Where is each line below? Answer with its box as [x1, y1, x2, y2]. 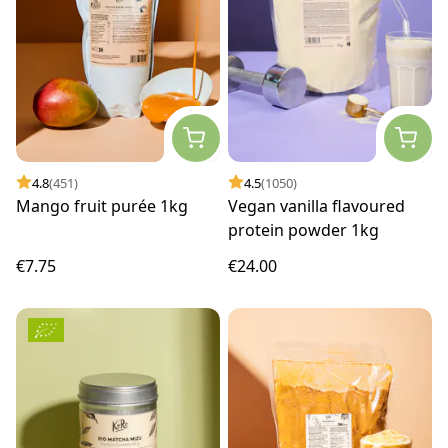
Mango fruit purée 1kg [16, 194, 188, 217]
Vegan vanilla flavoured [228, 194, 405, 217]
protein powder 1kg [228, 218, 379, 241]
